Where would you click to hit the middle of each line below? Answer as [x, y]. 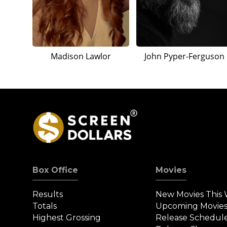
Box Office [55, 170]
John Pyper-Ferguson [185, 56]
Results [48, 195]
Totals [45, 206]
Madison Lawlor [81, 56]
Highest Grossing [67, 218]
